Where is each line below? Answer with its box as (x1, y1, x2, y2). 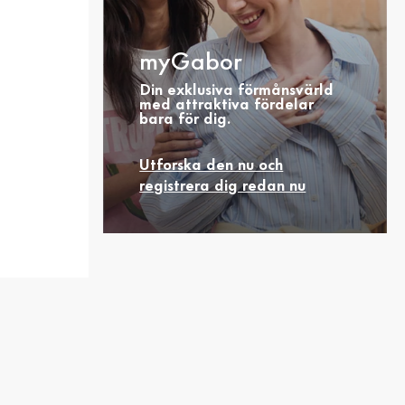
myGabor (139, 51, 243, 74)
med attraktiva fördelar (139, 97, 315, 112)
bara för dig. (139, 111, 232, 127)
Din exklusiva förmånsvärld (139, 82, 334, 98)
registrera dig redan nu (139, 178, 306, 193)
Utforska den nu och (139, 157, 284, 173)
